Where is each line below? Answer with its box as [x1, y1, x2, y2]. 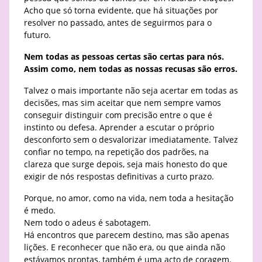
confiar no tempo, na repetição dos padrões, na [24, 146, 209, 158]
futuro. [24, 29, 51, 41]
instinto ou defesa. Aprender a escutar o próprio [24, 122, 214, 133]
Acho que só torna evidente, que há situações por [24, 5, 218, 16]
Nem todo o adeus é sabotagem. [24, 217, 151, 229]
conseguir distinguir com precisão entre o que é [24, 109, 212, 121]
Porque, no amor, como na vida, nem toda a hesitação [24, 192, 233, 204]
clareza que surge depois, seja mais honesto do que [24, 158, 227, 170]
